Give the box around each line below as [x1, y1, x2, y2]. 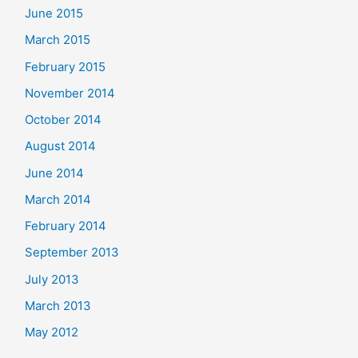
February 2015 [25, 58, 105, 74]
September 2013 [25, 245, 119, 261]
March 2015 [25, 32, 90, 48]
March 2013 [25, 297, 91, 313]
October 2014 [25, 112, 101, 127]
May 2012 [25, 324, 78, 340]
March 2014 [25, 191, 91, 207]
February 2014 [25, 218, 106, 233]
